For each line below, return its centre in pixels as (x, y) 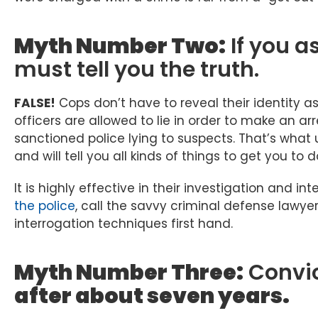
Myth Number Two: (120, 46)
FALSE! (35, 103)
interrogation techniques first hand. (124, 224)
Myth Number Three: (129, 273)
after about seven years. (152, 296)
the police (45, 206)
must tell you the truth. (137, 70)
